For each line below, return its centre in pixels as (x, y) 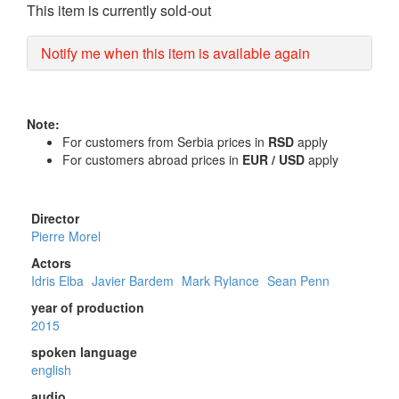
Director (55, 219)
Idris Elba (59, 281)
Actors (51, 263)
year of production (88, 308)
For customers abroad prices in (152, 160)
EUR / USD (275, 160)
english (51, 370)
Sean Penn (298, 281)
